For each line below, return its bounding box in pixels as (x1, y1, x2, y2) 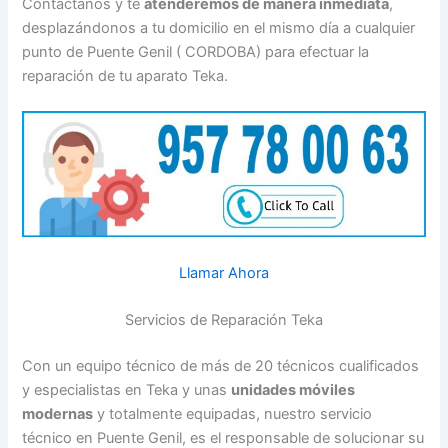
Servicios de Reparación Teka (125, 310, 323, 329)
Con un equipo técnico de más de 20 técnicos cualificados (22, 356, 420, 375)
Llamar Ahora (179, 263, 269, 282)
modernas (22, 404, 94, 423)
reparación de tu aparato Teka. (22, 66, 229, 85)
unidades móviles (231, 380, 356, 399)
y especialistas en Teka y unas (22, 380, 232, 399)
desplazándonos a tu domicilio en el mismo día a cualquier (22, 18, 416, 37)
